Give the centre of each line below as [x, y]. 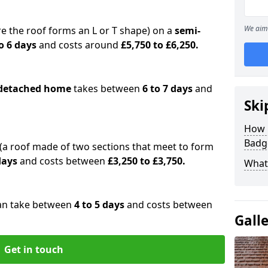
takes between [107, 88]
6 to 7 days [167, 88]
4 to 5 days [99, 204]
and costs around [79, 45]
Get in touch [33, 249]
